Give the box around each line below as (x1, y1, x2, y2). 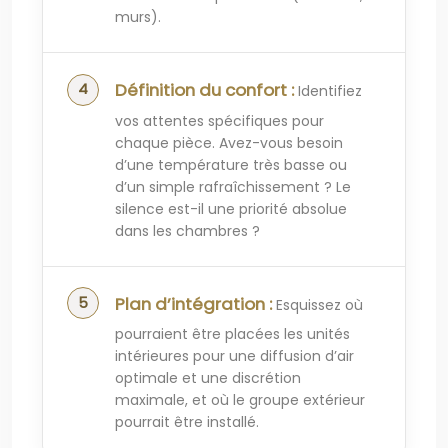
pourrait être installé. (115, 411, 259, 432)
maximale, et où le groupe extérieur (115, 389, 365, 410)
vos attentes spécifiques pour (115, 110, 324, 131)
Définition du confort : (115, 78, 294, 103)
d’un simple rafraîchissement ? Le (115, 176, 351, 197)
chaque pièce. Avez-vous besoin (115, 132, 343, 153)
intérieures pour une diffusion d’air (115, 345, 354, 366)
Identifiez (294, 81, 362, 102)
